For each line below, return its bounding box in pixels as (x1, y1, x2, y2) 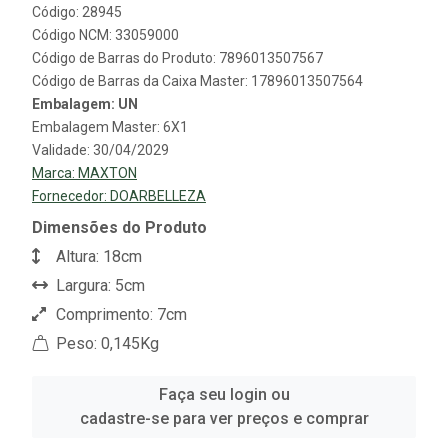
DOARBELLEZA (110, 188, 206, 205)
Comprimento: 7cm (52, 305, 187, 325)
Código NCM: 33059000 (32, 27, 179, 44)
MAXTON (78, 165, 137, 182)
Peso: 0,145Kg (52, 334, 159, 354)
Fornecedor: (32, 188, 110, 205)
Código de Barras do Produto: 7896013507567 (32, 50, 323, 67)
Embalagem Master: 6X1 (32, 119, 188, 136)
